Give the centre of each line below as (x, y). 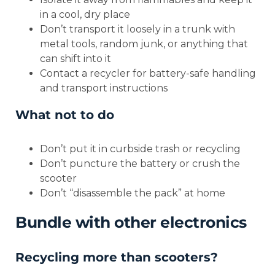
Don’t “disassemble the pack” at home (133, 193)
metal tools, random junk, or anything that (144, 44)
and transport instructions (104, 88)
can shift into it (76, 59)
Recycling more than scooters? (117, 258)
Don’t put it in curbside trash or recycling (140, 149)
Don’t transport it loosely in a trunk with (137, 29)
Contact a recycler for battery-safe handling (148, 74)
